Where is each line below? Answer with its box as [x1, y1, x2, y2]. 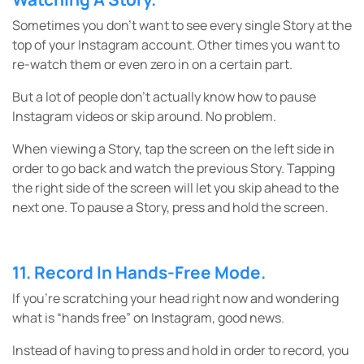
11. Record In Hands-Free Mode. [12, 261, 266, 284]
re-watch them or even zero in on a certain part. [12, 55, 292, 73]
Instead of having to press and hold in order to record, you [12, 341, 349, 359]
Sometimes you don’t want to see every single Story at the [12, 16, 352, 34]
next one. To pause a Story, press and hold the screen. [12, 198, 328, 216]
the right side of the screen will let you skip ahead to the [12, 179, 339, 197]
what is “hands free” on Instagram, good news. [12, 309, 284, 327]
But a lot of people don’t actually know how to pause [12, 88, 316, 106]
